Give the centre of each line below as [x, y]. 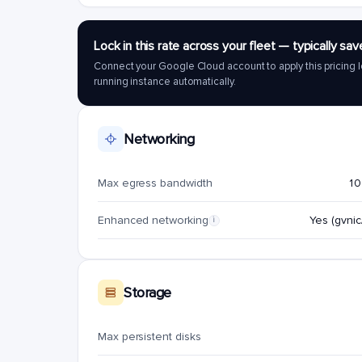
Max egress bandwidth [155, 183]
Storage [147, 292]
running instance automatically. [165, 82]
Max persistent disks [149, 337]
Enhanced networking [153, 220]
